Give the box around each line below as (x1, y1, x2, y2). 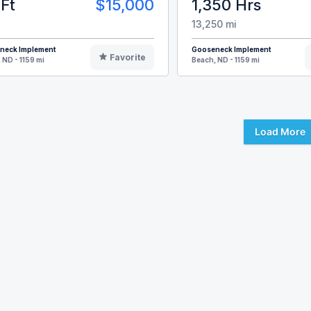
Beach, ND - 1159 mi (191, 56, 260, 65)
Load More (255, 126, 305, 138)
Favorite (110, 52, 146, 63)
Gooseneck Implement (191, 45, 271, 54)
